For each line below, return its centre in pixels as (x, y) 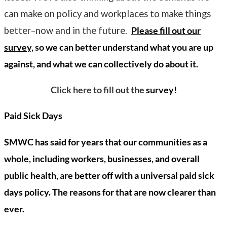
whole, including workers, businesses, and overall (102, 158)
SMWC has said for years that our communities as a (106, 142)
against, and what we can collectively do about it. (101, 64)
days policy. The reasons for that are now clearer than (110, 192)
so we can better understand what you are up (123, 47)
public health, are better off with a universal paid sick (109, 175)
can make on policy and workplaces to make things (107, 13)
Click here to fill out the (98, 89)
